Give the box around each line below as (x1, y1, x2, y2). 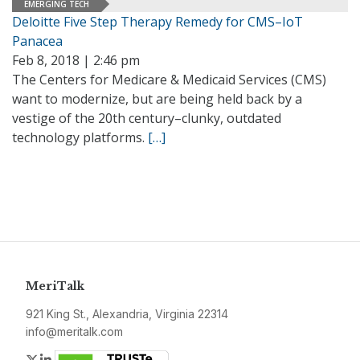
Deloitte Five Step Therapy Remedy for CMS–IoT (12, 13, 303, 31)
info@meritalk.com (26, 325, 123, 338)
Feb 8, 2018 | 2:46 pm (12, 51, 140, 69)
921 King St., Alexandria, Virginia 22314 (26, 307, 228, 321)
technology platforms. (12, 129, 148, 146)
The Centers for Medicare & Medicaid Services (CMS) (12, 71, 326, 88)
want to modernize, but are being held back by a (12, 90, 302, 108)
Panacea (12, 32, 63, 50)
